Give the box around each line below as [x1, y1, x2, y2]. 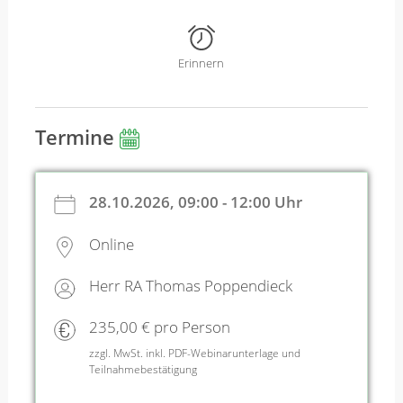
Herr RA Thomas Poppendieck [88, 274, 292, 296]
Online [88, 233, 134, 255]
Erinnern [178, 54, 225, 71]
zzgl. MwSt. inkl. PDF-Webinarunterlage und [88, 346, 300, 361]
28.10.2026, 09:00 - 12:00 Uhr [88, 192, 302, 213]
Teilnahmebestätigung [88, 363, 197, 377]
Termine [34, 122, 120, 150]
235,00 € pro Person [88, 316, 230, 337]
